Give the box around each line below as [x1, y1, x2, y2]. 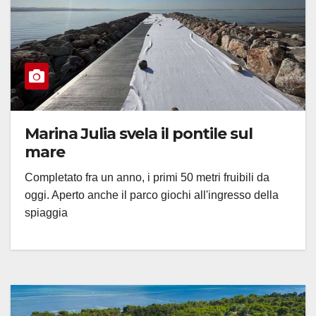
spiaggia [25, 206, 68, 219]
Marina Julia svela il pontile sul [25, 123, 253, 143]
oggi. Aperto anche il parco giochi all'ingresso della [25, 188, 279, 201]
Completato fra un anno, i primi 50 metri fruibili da [25, 171, 269, 183]
